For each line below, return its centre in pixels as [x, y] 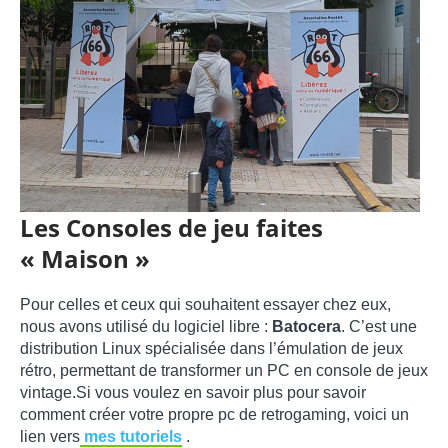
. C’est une [379, 327]
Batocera [306, 327]
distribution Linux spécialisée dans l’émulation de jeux [211, 349]
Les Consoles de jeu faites [171, 228]
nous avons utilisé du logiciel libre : [146, 327]
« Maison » [85, 259]
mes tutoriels [131, 437]
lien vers [50, 437]
